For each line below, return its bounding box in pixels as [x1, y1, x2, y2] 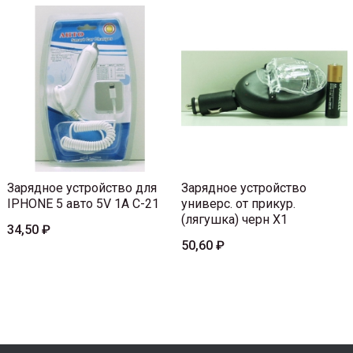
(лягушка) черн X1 [181, 211, 288, 227]
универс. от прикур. [181, 195, 295, 211]
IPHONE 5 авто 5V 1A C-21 [7, 195, 159, 211]
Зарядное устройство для [7, 180, 157, 195]
